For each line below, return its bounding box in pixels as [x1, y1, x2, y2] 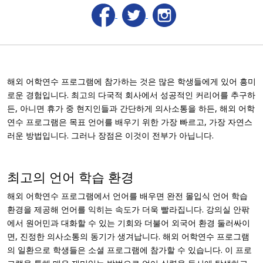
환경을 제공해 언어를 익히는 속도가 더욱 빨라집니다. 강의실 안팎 [7, 204, 249, 215]
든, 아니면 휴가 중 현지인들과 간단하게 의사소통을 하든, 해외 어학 [7, 103, 255, 114]
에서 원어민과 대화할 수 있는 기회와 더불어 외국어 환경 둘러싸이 [7, 217, 250, 228]
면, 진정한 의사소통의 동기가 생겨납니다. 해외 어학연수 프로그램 [7, 231, 249, 242]
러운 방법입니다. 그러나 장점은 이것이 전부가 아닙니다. [7, 130, 214, 141]
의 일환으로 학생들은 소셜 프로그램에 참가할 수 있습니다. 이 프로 [7, 244, 252, 255]
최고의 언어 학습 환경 [7, 168, 134, 186]
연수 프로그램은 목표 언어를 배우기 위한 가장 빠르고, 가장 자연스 [7, 116, 252, 127]
